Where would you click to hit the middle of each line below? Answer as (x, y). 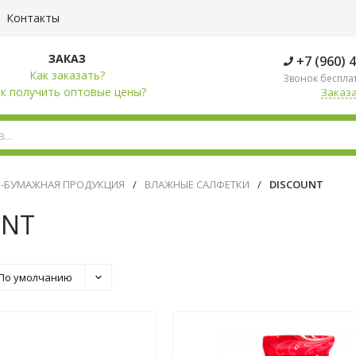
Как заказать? (67, 75)
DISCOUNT (296, 184)
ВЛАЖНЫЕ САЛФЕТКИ (197, 184)
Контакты (33, 18)
